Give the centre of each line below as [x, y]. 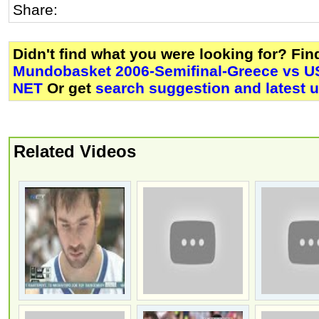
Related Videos [75, 152]
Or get [69, 88]
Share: [37, 10]
